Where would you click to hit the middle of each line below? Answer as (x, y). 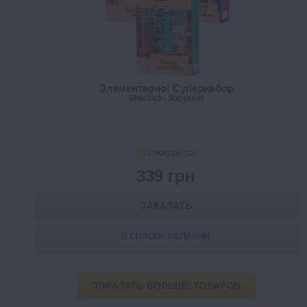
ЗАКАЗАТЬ (166, 206)
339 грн (166, 176)
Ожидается (173, 152)
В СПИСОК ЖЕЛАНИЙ (166, 237)
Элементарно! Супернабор (166, 88)
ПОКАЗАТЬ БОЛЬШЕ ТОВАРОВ (166, 286)
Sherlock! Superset (166, 98)
